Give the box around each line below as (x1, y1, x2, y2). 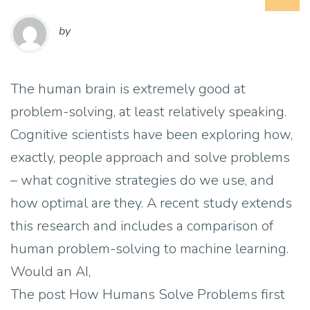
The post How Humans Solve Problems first (10, 285, 285, 304)
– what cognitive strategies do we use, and (10, 171, 274, 190)
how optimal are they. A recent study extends (10, 194, 292, 213)
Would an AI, (10, 262, 91, 282)
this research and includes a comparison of (10, 217, 273, 236)
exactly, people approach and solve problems (10, 148, 290, 167)
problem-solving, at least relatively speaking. (10, 102, 286, 122)
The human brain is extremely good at (10, 80, 246, 99)
